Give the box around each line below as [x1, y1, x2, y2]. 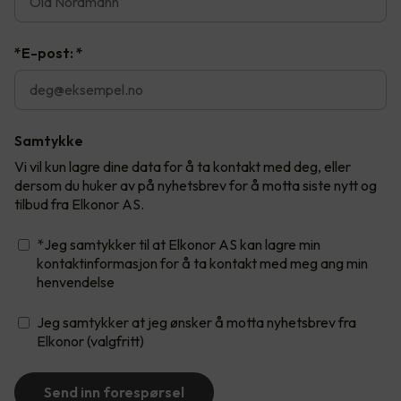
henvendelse [37, 272, 115, 291]
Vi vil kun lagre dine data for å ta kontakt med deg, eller [14, 157, 351, 175]
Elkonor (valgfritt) [37, 331, 144, 350]
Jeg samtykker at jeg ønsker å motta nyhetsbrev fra [37, 312, 356, 331]
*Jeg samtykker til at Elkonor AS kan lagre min [37, 235, 320, 253]
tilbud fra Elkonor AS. [14, 194, 144, 213]
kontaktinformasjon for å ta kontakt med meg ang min [37, 253, 368, 272]
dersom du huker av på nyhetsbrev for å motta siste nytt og [14, 175, 377, 194]
